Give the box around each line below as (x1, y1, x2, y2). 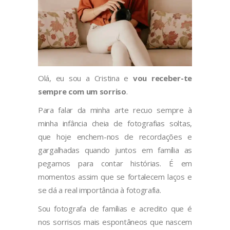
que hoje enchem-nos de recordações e (38, 131, 192, 142)
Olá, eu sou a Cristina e (38, 73, 133, 84)
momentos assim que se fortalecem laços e (38, 171, 192, 182)
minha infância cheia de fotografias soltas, (38, 118, 192, 129)
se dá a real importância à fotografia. (38, 185, 161, 196)
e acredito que (131, 203, 188, 214)
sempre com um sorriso (38, 86, 126, 97)
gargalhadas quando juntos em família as (38, 145, 192, 156)
